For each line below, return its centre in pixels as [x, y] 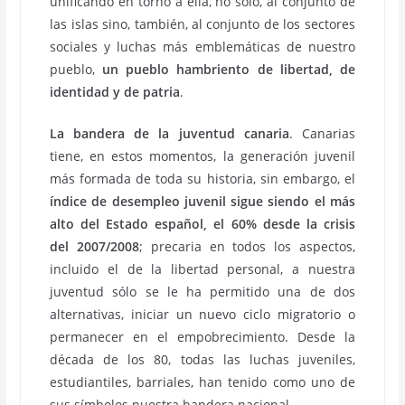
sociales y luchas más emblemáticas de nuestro [202, 47]
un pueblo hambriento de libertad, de [229, 69]
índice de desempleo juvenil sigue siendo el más [202, 201]
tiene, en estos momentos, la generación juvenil [202, 156]
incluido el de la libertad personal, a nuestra [202, 269]
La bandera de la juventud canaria [170, 133]
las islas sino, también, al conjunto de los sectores [202, 24]
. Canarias [322, 133]
